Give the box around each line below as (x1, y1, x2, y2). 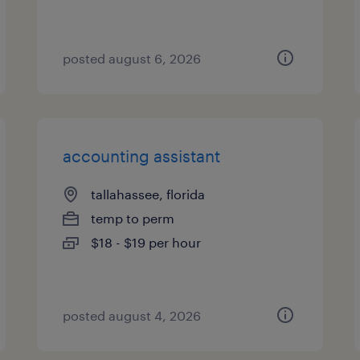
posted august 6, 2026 (63, 51, 202, 66)
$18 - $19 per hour (91, 235, 202, 250)
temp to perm (91, 211, 175, 226)
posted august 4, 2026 (63, 308, 202, 323)
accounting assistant (63, 146, 221, 166)
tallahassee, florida (91, 186, 206, 202)
